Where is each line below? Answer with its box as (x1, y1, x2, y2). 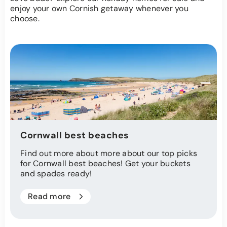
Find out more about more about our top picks (20, 148, 197, 159)
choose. (10, 13, 40, 24)
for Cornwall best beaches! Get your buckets (20, 158, 191, 169)
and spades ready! (20, 168, 92, 179)
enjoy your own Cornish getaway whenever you (10, 3, 188, 14)
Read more (28, 191, 71, 202)
